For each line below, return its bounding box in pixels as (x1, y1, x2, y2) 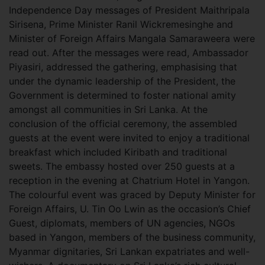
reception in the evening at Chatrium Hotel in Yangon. (9, 174, 250, 186)
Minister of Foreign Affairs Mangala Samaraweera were (9, 33, 255, 44)
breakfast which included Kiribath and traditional (9, 146, 227, 158)
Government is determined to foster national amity (9, 89, 236, 101)
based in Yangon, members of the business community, (9, 231, 256, 243)
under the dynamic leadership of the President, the (9, 75, 235, 87)
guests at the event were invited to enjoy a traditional (9, 132, 250, 144)
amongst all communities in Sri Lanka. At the (9, 104, 208, 115)
